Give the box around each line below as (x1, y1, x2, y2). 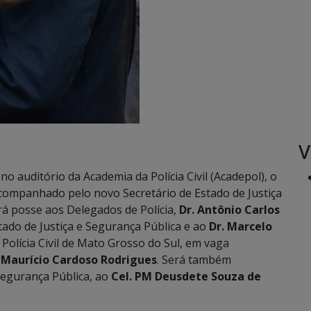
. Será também (157, 252, 231, 267)
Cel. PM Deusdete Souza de (111, 269, 261, 284)
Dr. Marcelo (209, 219, 272, 234)
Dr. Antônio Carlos (179, 202, 280, 217)
